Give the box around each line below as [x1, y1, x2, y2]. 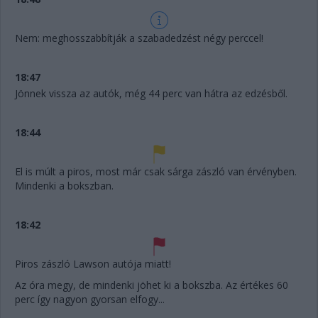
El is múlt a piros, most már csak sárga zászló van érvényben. [15, 164, 297, 178]
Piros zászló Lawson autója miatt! [15, 256, 171, 270]
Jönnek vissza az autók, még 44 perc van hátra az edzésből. [15, 86, 287, 100]
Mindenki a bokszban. [15, 178, 114, 192]
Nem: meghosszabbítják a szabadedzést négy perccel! [15, 31, 263, 45]
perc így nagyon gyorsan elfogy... [15, 292, 165, 306]
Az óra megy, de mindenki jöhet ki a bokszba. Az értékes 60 [15, 278, 288, 292]
